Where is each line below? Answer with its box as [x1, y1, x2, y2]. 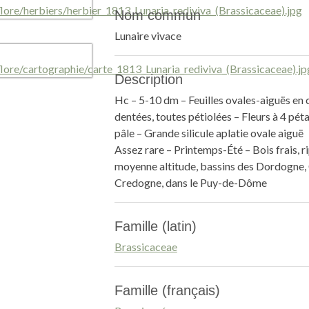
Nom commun [114, 8, 201, 23]
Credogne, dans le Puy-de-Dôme [114, 176, 267, 189]
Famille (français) [114, 283, 220, 298]
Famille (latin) [114, 219, 197, 234]
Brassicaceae [114, 240, 177, 253]
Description [114, 72, 183, 87]
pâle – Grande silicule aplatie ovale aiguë [114, 126, 303, 139]
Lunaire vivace [114, 29, 181, 42]
